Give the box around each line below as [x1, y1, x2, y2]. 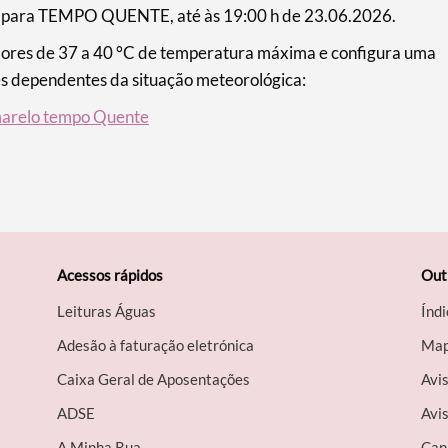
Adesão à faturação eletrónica [57, 336, 255, 355]
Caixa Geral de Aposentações [57, 370, 251, 389]
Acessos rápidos [57, 266, 164, 285]
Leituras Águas [57, 302, 157, 321]
